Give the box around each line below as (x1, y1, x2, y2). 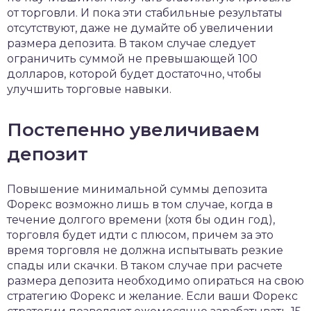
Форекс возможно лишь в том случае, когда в (7, 198, 273, 211)
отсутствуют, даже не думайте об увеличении (7, 22, 274, 35)
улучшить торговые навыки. (7, 83, 171, 96)
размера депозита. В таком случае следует (7, 37, 255, 50)
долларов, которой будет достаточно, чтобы (7, 67, 262, 81)
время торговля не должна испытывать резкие (7, 244, 283, 257)
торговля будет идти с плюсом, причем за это (7, 228, 274, 242)
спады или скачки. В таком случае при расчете (7, 259, 283, 272)
